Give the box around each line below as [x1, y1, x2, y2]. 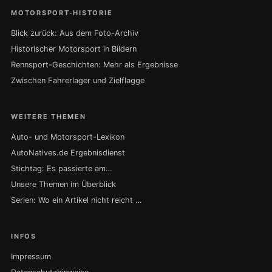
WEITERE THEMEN [11, 112, 86, 121]
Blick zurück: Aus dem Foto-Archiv [11, 29, 138, 38]
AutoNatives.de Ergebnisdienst [11, 148, 125, 158]
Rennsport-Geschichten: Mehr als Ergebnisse [11, 60, 178, 70]
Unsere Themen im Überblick [11, 180, 116, 189]
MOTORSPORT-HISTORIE [11, 8, 113, 18]
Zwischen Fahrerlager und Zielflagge [11, 76, 144, 86]
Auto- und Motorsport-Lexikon [11, 132, 124, 142]
